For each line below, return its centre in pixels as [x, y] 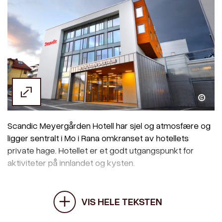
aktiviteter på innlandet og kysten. [71, 163]
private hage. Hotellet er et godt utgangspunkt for [101, 150]
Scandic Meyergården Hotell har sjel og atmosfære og [109, 126]
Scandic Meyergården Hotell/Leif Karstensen [117, 97]
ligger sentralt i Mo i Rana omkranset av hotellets [98, 138]
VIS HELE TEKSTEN [121, 201]
